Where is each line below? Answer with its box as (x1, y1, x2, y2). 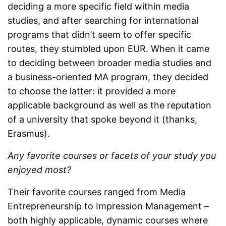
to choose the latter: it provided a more (8, 86, 176, 97)
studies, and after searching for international (8, 15, 199, 26)
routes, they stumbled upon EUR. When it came (8, 43, 210, 54)
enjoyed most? (8, 164, 72, 176)
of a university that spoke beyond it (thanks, (8, 114, 198, 125)
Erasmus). (8, 128, 50, 139)
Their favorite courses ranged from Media (8, 187, 186, 198)
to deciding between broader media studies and (8, 58, 212, 69)
